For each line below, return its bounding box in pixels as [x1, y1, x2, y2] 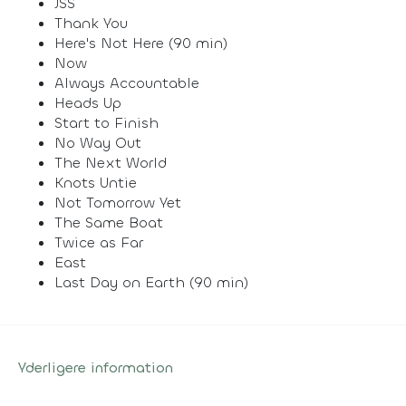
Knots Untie [54, 172, 137, 192]
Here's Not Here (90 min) [54, 33, 227, 53]
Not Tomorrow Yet [54, 192, 181, 212]
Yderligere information [18, 357, 173, 377]
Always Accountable [54, 72, 199, 92]
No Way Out [54, 132, 141, 152]
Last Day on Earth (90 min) [54, 272, 248, 292]
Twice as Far [54, 232, 143, 252]
